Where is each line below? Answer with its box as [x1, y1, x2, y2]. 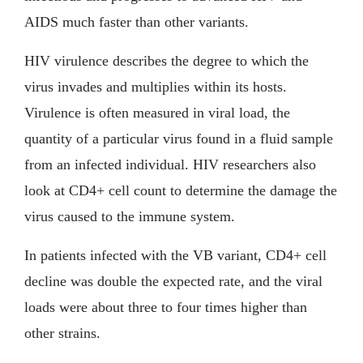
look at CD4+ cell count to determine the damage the [24, 181, 337, 199]
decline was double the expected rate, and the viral [24, 272, 322, 289]
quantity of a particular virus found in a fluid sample [24, 130, 333, 147]
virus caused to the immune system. [24, 207, 235, 224]
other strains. [24, 324, 100, 341]
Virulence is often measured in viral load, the [24, 104, 290, 121]
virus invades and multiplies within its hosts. [24, 78, 287, 95]
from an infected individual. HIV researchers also [24, 156, 316, 173]
